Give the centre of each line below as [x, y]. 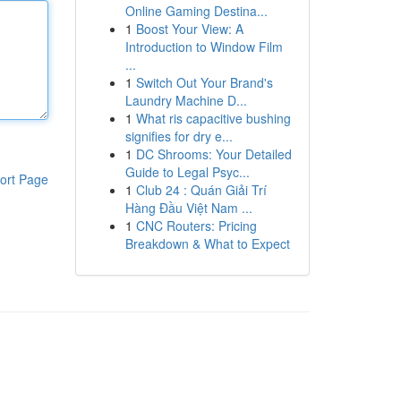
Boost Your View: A [189, 29]
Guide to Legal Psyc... [187, 172]
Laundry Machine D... [186, 100]
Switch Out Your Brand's [204, 82]
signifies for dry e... [179, 136]
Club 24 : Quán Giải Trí [201, 190]
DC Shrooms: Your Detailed [213, 154]
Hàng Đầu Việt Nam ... [188, 208]
